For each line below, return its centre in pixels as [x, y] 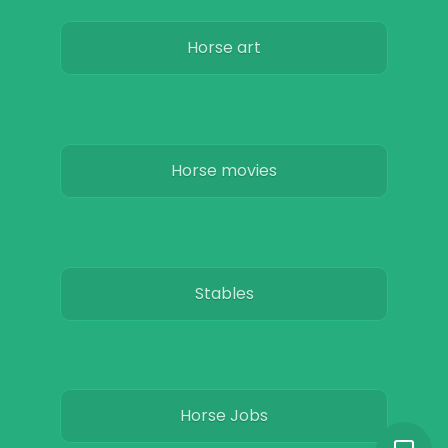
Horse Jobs [224, 416]
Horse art [224, 48]
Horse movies [224, 170]
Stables [224, 293]
